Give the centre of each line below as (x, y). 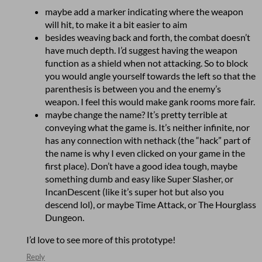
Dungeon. (65, 218)
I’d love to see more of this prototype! (101, 240)
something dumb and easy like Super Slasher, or (139, 179)
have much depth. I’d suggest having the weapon (141, 50)
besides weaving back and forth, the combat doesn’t (148, 37)
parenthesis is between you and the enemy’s (133, 89)
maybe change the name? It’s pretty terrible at (136, 115)
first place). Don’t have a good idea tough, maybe (141, 166)
